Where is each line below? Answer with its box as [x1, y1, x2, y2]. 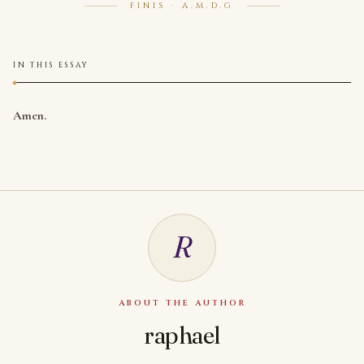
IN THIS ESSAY [13, 59, 90, 70]
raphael [144, 319, 220, 350]
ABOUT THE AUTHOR [118, 297, 246, 309]
